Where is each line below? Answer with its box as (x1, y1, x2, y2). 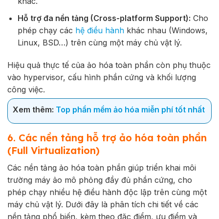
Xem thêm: (13, 104, 56, 114)
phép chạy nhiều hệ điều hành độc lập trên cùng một (7, 187, 207, 197)
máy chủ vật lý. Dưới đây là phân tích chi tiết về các (7, 199, 198, 209)
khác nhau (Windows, (124, 25, 208, 35)
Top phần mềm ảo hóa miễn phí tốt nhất (56, 104, 205, 114)
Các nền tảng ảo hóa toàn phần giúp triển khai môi (7, 162, 196, 173)
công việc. (7, 84, 45, 94)
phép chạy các (17, 25, 75, 35)
